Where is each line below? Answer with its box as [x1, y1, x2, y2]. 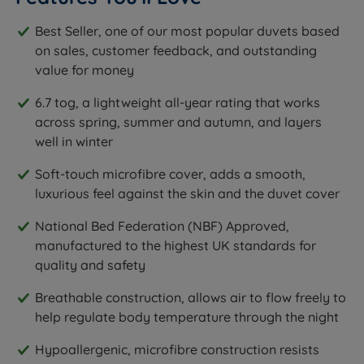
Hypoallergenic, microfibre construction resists [35, 341, 320, 358]
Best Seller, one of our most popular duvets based [35, 23, 340, 40]
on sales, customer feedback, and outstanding [35, 42, 318, 59]
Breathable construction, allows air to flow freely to [35, 289, 347, 306]
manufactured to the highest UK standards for [35, 237, 317, 254]
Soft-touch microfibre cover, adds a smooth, [35, 166, 306, 183]
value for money [35, 62, 135, 79]
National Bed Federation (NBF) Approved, [35, 218, 290, 235]
